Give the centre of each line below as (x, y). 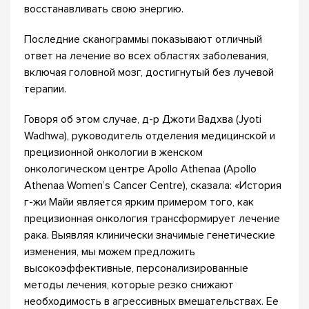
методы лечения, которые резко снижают (129, 285)
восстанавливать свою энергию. (104, 9)
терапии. (45, 89)
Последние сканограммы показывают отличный (143, 39)
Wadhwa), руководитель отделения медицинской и (150, 136)
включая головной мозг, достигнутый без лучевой (149, 72)
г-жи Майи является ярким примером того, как (139, 202)
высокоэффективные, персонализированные (136, 268)
